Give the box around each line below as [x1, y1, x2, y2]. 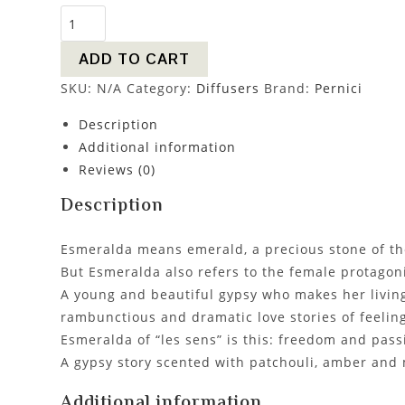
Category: [127, 80, 197, 98]
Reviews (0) [79, 161, 156, 179]
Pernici [315, 80, 363, 98]
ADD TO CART [79, 52, 191, 68]
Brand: [264, 80, 316, 98]
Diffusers [196, 80, 260, 98]
